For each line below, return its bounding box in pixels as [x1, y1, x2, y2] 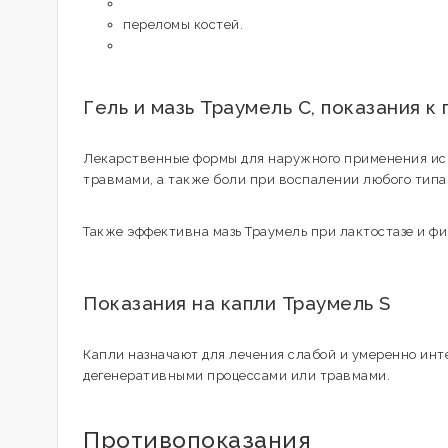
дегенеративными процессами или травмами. [83, 368, 390, 383]
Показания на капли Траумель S [83, 292, 391, 314]
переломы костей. [123, 17, 243, 32]
